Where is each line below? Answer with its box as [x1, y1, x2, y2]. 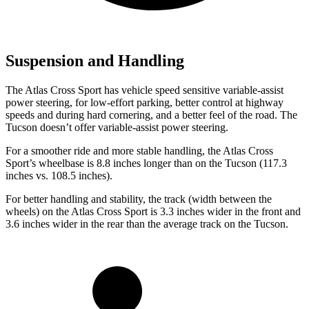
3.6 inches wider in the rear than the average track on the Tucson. [6, 217, 288, 230]
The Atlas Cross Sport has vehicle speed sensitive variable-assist [6, 83, 283, 96]
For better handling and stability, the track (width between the [6, 192, 272, 205]
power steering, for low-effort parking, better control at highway [6, 96, 283, 108]
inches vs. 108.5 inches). [6, 169, 112, 181]
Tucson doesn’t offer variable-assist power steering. [6, 121, 228, 133]
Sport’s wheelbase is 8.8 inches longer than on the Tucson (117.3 [6, 157, 287, 169]
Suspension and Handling [6, 51, 184, 70]
